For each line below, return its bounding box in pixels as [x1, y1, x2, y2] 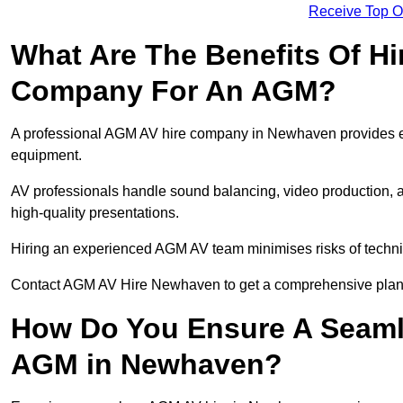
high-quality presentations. [11, 205, 179, 221]
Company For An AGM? [11, 75, 336, 108]
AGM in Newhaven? [11, 348, 282, 381]
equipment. [11, 148, 82, 164]
